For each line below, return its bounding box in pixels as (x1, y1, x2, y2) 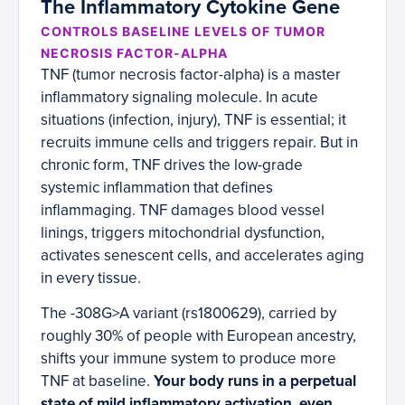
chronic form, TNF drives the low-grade (41, 155, 303, 175)
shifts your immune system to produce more (41, 349, 336, 369)
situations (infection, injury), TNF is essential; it (41, 110, 346, 130)
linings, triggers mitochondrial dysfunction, (41, 223, 325, 243)
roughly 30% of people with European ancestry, (41, 326, 356, 346)
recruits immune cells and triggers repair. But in (41, 133, 358, 153)
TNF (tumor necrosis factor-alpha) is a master (41, 65, 341, 85)
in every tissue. (41, 268, 141, 288)
